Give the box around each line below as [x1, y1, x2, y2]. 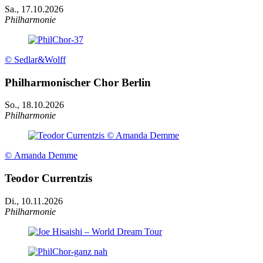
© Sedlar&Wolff [5, 55, 66, 65]
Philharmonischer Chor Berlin [5, 76, 151, 89]
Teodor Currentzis [5, 172, 92, 185]
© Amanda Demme [5, 150, 77, 161]
